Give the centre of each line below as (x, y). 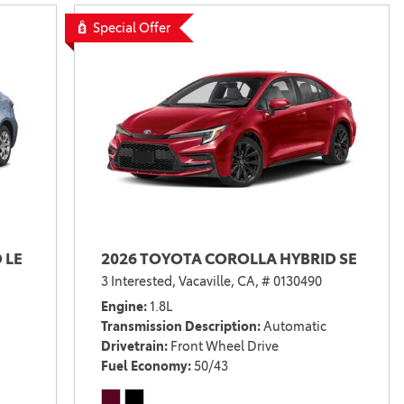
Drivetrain (132, 346)
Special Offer (131, 28)
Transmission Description (179, 326)
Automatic (294, 326)
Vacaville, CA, (218, 281)
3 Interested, (138, 281)
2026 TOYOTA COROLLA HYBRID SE (229, 258)
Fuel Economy (144, 366)
